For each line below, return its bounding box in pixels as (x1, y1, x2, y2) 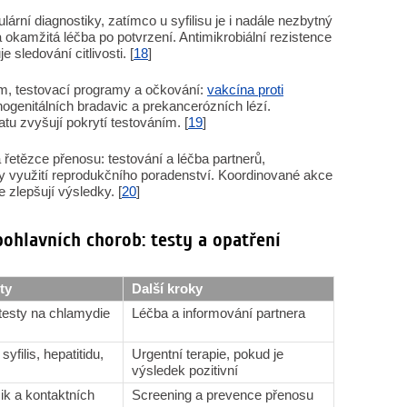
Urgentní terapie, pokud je (132, 346, 283, 362)
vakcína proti (207, 82, 283, 97)
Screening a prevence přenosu (132, 387, 313, 402)
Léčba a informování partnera (132, 305, 305, 321)
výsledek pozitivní (132, 362, 238, 378)
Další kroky (132, 281, 203, 296)
